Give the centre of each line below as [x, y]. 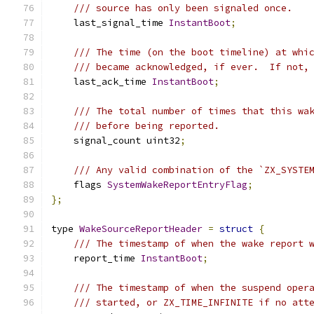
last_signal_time [110, 23]
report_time [96, 258]
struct [236, 229]
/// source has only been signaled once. [183, 8]
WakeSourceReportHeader [141, 229]
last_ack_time [102, 82]
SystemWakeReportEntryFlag [177, 185]
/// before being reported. [146, 126]
